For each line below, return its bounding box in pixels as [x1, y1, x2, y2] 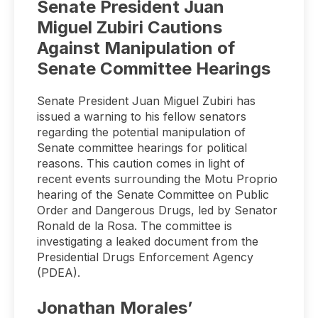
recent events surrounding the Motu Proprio [37, 172, 278, 187]
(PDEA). [37, 265, 80, 280]
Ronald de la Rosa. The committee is [37, 219, 232, 234]
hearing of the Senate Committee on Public [37, 187, 269, 202]
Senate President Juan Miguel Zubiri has [37, 94, 256, 109]
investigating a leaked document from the [37, 234, 258, 249]
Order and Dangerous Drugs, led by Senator [37, 203, 278, 218]
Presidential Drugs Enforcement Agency [37, 250, 253, 265]
